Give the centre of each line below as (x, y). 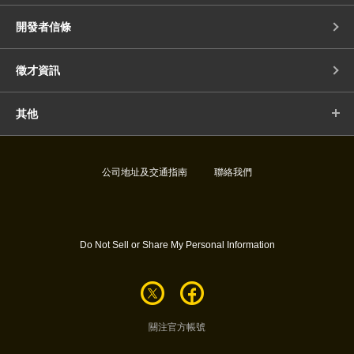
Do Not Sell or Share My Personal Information (177, 245)
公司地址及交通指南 (145, 172)
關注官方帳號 (177, 327)
